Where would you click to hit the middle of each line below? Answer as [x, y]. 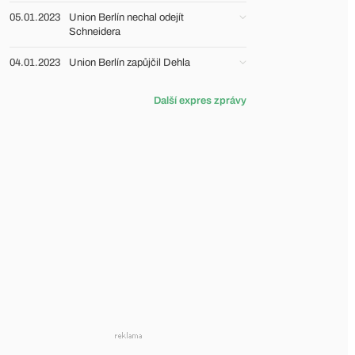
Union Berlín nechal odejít [126, 17]
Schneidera [95, 32]
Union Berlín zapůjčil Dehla [130, 63]
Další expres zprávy [200, 101]
